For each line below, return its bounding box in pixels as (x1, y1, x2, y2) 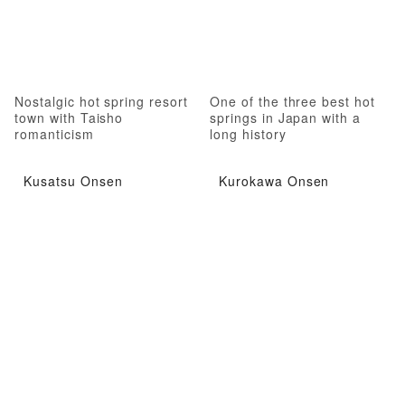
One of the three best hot (210, 91, 376, 110)
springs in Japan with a (210, 108, 362, 127)
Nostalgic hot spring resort (14, 91, 188, 110)
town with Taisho (14, 108, 124, 127)
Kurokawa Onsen (219, 172, 330, 191)
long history (210, 124, 287, 143)
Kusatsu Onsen (24, 172, 123, 191)
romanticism (14, 124, 94, 143)
